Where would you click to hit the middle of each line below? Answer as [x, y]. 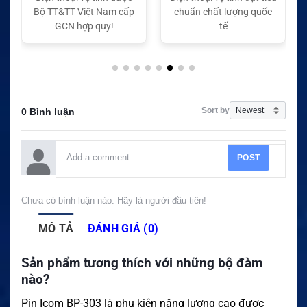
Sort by [216, 111]
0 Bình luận [48, 111]
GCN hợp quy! [84, 26]
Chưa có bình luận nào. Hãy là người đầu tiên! [114, 200]
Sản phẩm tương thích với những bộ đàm [142, 262]
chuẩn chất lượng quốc [223, 11]
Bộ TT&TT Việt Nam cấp [84, 11]
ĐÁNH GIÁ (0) [123, 228]
